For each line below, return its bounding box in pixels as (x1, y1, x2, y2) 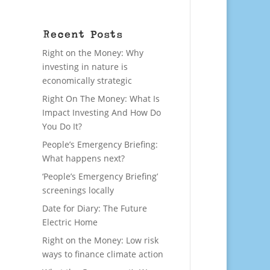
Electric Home (42, 216, 98, 228)
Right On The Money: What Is (42, 93, 160, 105)
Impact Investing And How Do (42, 107, 162, 119)
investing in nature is (42, 61, 128, 73)
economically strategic (42, 75, 133, 87)
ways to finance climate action (42, 248, 164, 260)
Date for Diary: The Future (42, 202, 148, 215)
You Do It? (42, 121, 83, 133)
